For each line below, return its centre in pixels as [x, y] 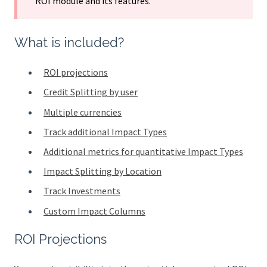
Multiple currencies [83, 112]
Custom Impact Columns [94, 211]
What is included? [69, 42]
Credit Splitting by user [91, 92]
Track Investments [82, 191]
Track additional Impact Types [105, 131]
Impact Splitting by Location [103, 171]
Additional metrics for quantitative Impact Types [143, 151]
